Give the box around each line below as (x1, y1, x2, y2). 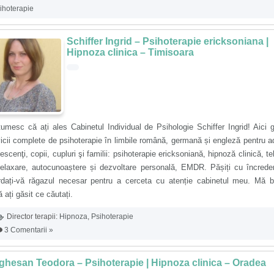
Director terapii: (5, 212, 59, 221)
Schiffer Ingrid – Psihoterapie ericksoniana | (67, 36, 268, 46)
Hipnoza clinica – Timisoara (67, 47, 194, 57)
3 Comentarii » (4, 226, 53, 234)
